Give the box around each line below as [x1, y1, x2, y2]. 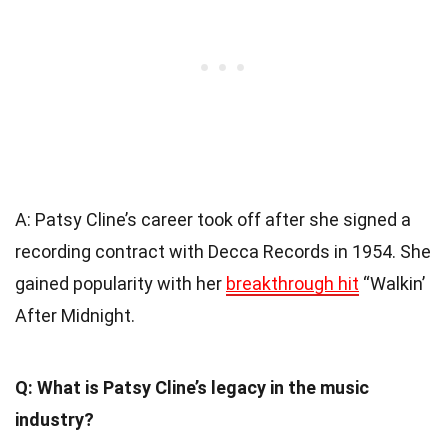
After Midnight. [15, 305, 135, 327]
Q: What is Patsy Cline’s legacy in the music [15, 377, 369, 399]
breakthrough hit [226, 273, 359, 295]
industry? [15, 409, 94, 431]
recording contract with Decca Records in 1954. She [15, 241, 431, 263]
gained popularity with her [15, 273, 226, 295]
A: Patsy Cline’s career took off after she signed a [15, 209, 411, 231]
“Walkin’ [359, 273, 425, 295]
